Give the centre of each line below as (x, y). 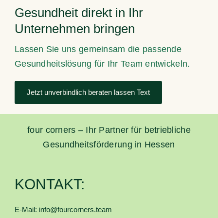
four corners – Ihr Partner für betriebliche (109, 130)
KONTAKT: (49, 184)
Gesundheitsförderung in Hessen (109, 145)
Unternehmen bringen (74, 29)
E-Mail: (27, 210)
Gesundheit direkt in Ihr (79, 13)
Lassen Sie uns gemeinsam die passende (98, 49)
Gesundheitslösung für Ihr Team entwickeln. (102, 64)
